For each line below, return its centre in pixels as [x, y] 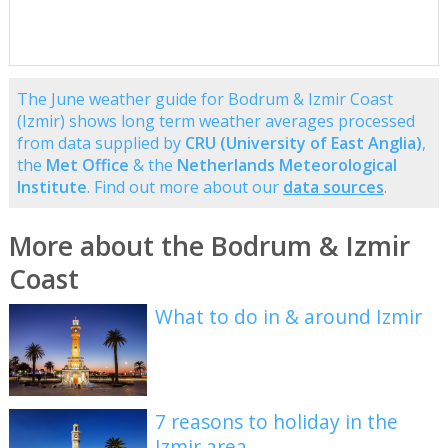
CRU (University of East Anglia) [303, 142]
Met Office [87, 164]
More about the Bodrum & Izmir [209, 245]
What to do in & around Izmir [289, 316]
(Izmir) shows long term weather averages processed [215, 120]
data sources [333, 186]
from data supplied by [100, 142]
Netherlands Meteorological [286, 164]
